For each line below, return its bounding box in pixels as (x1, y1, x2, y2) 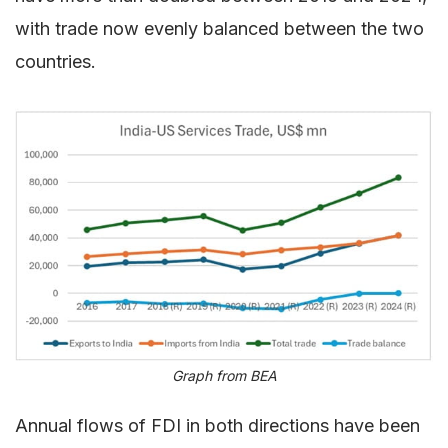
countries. (15, 50, 96, 72)
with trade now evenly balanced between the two (15, 17, 424, 39)
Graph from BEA (171, 367, 277, 385)
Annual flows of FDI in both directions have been (15, 415, 420, 437)
